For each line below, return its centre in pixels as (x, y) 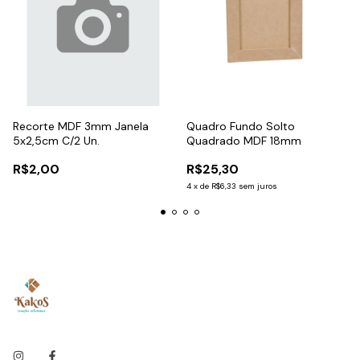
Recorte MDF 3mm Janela (81, 126)
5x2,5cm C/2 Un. (56, 140)
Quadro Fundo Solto (241, 126)
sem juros (258, 186)
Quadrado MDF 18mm (244, 140)
